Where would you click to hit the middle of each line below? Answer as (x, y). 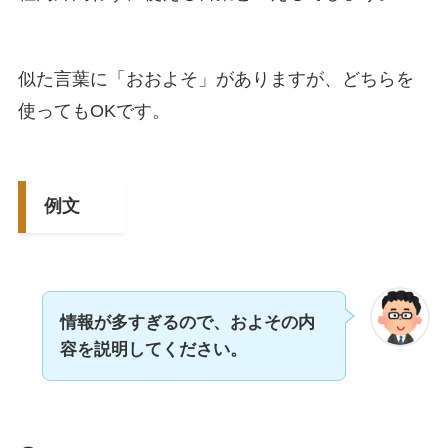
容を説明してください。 (153, 349)
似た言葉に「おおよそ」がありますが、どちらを (215, 79)
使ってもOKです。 (93, 111)
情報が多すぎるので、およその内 (187, 322)
